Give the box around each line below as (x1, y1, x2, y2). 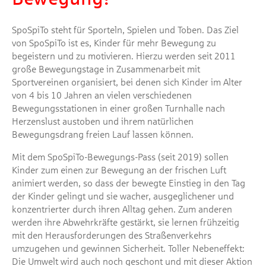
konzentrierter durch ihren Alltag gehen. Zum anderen (12, 204, 232, 214)
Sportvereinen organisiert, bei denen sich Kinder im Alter (12, 77, 242, 87)
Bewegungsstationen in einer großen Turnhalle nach (12, 103, 225, 113)
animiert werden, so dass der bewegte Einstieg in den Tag (12, 178, 245, 188)
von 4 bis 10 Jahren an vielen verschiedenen (12, 90, 192, 100)
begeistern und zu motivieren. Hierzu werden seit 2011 (12, 51, 236, 61)
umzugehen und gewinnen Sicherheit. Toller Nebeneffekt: (12, 243, 245, 254)
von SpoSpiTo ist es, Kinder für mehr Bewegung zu (12, 38, 216, 48)
